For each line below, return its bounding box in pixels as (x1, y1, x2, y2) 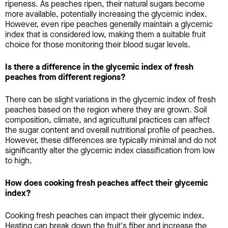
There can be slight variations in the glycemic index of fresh (5, 94, 216, 105)
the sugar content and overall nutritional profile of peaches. (5, 124, 215, 135)
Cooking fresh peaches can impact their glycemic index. (5, 210, 205, 221)
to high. (5, 155, 32, 166)
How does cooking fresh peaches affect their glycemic (5, 177, 208, 188)
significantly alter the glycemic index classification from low (5, 145, 215, 156)
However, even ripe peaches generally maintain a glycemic (5, 18, 213, 30)
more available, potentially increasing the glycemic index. (5, 8, 207, 19)
